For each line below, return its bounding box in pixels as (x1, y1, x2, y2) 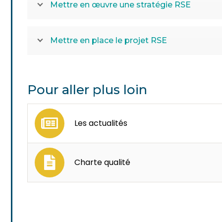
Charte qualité (74, 156, 131, 168)
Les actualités (74, 117, 128, 129)
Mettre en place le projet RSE (50, 36, 167, 45)
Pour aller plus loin (27, 81, 148, 98)
